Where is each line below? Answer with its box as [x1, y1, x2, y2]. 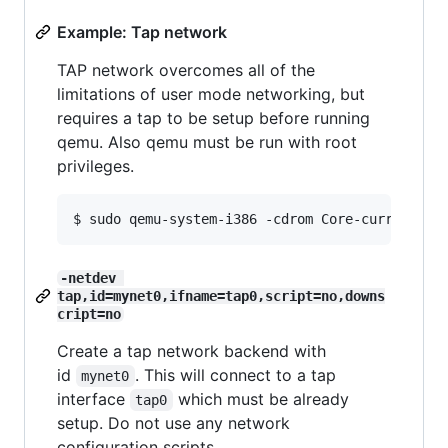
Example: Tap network [57, 22, 227, 43]
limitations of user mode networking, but [57, 84, 365, 105]
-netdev [59, 270, 124, 287]
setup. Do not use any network [57, 413, 290, 434]
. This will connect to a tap [134, 365, 341, 386]
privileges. [57, 156, 134, 177]
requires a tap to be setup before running [57, 108, 370, 129]
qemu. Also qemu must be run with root [57, 132, 357, 153]
